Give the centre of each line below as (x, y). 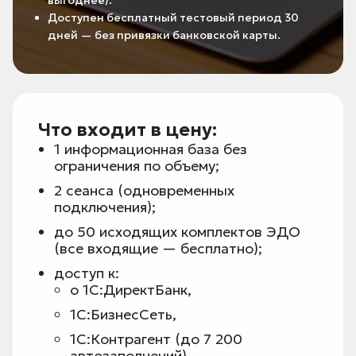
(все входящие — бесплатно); (158, 249)
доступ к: (87, 273)
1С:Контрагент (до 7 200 (156, 339)
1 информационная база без (151, 149)
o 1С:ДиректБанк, (131, 290)
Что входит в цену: (128, 130)
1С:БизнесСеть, (123, 315)
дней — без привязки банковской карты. (164, 35)
